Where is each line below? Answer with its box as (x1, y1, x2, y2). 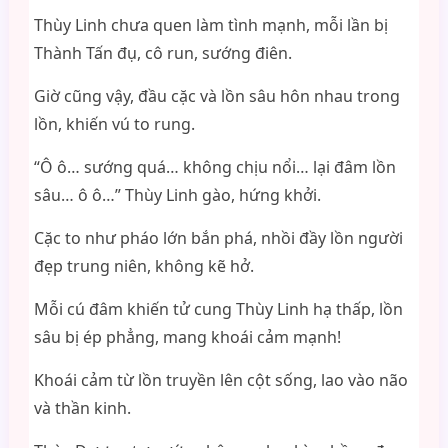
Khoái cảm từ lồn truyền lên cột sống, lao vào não (33, 369, 408, 391)
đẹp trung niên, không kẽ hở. (33, 255, 254, 277)
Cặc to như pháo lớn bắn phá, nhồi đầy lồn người (33, 227, 403, 249)
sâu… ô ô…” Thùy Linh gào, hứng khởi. (33, 184, 321, 206)
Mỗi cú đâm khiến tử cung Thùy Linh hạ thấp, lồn (33, 298, 403, 320)
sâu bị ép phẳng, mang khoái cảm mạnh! (33, 326, 341, 348)
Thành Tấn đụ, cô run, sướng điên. (33, 42, 292, 64)
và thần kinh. (33, 397, 131, 419)
